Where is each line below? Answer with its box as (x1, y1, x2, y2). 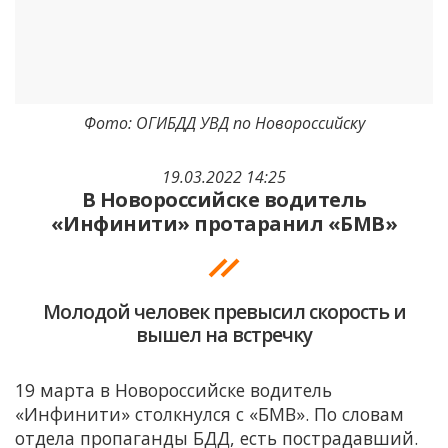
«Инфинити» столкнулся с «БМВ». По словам (15, 401, 404, 426)
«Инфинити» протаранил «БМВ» (50, 209, 398, 237)
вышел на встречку (136, 320, 312, 348)
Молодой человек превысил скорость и (42, 297, 406, 325)
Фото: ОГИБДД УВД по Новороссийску (83, 111, 365, 134)
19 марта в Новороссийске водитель (15, 377, 332, 402)
